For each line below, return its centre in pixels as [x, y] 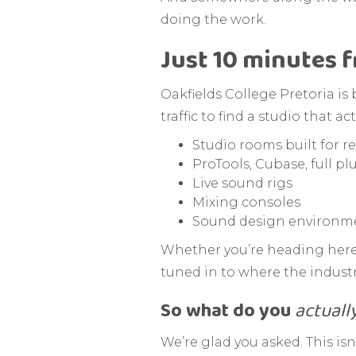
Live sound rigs [242, 184]
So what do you [228, 311]
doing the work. [213, 20]
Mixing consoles [246, 203]
